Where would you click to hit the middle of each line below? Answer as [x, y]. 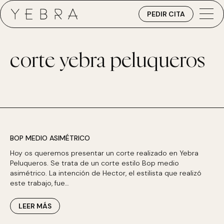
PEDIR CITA [166, 14]
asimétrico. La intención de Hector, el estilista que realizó [106, 173]
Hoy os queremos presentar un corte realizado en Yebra [104, 153]
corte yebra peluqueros [107, 61]
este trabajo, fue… [39, 183]
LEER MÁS [35, 206]
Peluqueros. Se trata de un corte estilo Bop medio [94, 163]
